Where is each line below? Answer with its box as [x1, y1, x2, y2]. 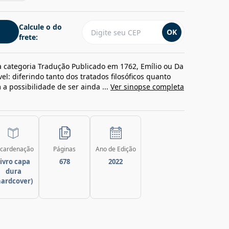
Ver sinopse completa [110, 82, 184, 91]
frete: [19, 32, 38, 42]
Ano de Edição [95, 145, 136, 153]
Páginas [53, 145, 76, 153]
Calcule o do [19, 22, 62, 32]
